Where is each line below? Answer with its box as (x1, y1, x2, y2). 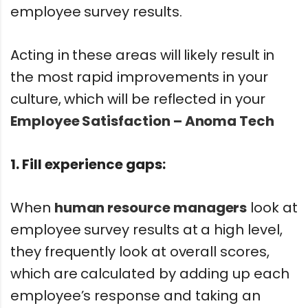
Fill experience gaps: (21, 154, 166, 174)
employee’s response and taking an (10, 285, 261, 305)
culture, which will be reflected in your (10, 89, 265, 109)
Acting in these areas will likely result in (10, 45, 275, 65)
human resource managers (54, 197, 247, 217)
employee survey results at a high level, (10, 219, 283, 239)
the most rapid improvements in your (10, 67, 268, 87)
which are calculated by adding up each (10, 263, 289, 283)
